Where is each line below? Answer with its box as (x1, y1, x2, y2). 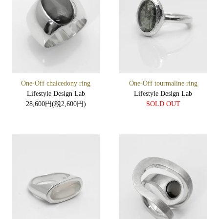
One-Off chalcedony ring (21, 80, 91, 88)
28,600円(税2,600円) (25, 100, 86, 108)
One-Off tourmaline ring (129, 80, 197, 88)
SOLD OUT (146, 100, 180, 108)
